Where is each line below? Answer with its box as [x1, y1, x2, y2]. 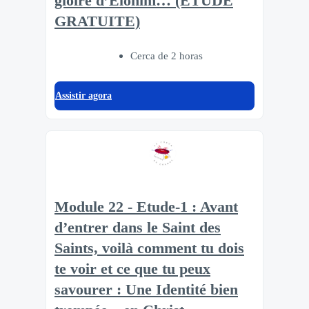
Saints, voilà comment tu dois [54, 240, 244, 257]
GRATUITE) [54, 12, 140, 30]
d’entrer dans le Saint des [54, 219, 221, 237]
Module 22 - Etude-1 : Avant [54, 199, 238, 216]
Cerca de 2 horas [130, 50, 203, 62]
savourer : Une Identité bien [54, 281, 238, 299]
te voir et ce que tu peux [54, 261, 210, 278]
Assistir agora [55, 90, 112, 101]
